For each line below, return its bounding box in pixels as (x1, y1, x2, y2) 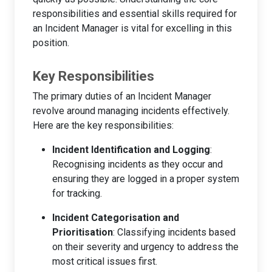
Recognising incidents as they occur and (52, 158, 223, 170)
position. (33, 36, 69, 49)
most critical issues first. (52, 255, 157, 267)
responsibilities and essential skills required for (33, 7, 237, 19)
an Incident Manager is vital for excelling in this (33, 22, 232, 34)
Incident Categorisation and (52, 211, 179, 223)
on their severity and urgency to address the (52, 240, 239, 253)
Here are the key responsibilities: (33, 119, 174, 131)
